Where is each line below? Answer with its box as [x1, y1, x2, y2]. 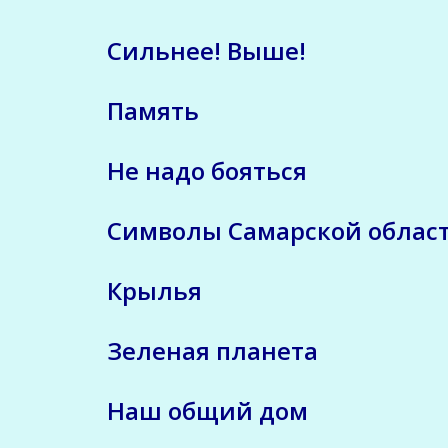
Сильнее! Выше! [107, 33, 306, 67]
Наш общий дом [107, 393, 308, 427]
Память [107, 93, 199, 127]
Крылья [107, 273, 202, 307]
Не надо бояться [107, 153, 307, 187]
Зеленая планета [107, 333, 318, 367]
